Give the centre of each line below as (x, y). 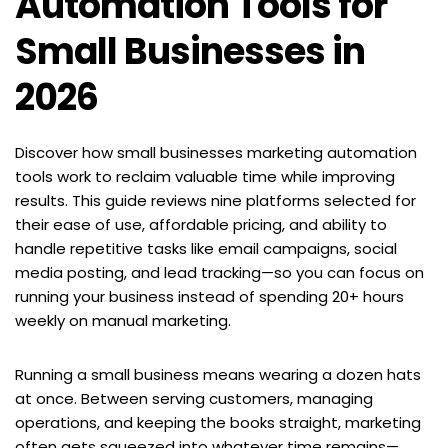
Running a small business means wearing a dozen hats (218, 374)
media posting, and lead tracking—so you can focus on (219, 272)
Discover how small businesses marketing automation (216, 152)
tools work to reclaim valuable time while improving (205, 176)
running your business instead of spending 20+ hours (209, 296)
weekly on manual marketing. (123, 320)
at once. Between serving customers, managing (194, 398)
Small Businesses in (190, 51)
